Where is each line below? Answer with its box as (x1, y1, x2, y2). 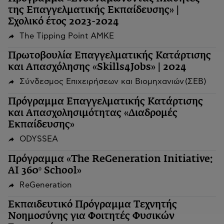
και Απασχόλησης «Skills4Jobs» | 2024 (8, 62, 186, 72)
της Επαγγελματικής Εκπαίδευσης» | (8, 5, 179, 15)
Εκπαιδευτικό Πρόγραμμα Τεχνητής (8, 200, 177, 210)
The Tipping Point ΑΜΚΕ (19, 31, 115, 40)
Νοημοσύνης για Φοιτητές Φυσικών (8, 211, 174, 221)
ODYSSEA (19, 134, 59, 143)
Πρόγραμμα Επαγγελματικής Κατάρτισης (8, 96, 203, 106)
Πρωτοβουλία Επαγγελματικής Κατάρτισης (8, 51, 211, 61)
